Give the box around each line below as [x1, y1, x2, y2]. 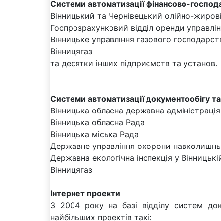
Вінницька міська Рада [50, 129, 139, 139]
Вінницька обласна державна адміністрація [50, 105, 220, 115]
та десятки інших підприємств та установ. [50, 58, 217, 68]
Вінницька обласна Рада [50, 117, 145, 127]
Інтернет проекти [50, 188, 120, 198]
